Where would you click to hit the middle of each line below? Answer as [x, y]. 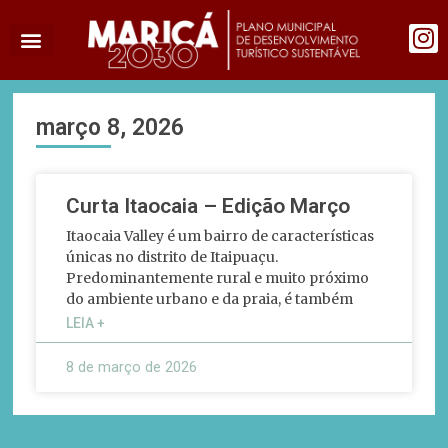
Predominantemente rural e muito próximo [218, 278]
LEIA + [86, 323]
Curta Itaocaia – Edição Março [208, 206]
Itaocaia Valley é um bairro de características [220, 236]
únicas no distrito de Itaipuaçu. [172, 257]
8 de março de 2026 [132, 367]
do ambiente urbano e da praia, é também [210, 299]
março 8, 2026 [110, 127]
